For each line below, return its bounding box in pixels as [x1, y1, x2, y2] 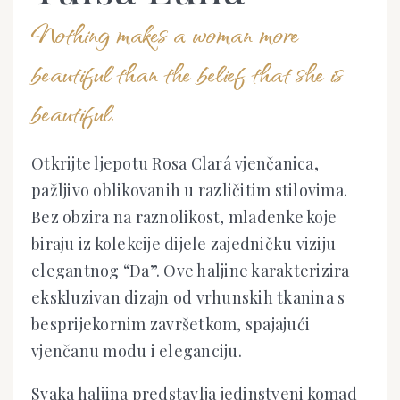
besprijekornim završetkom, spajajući [31, 312, 310, 335]
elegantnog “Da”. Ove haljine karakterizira [31, 259, 350, 281]
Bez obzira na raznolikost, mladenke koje [31, 205, 337, 228]
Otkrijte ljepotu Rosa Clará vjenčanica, [31, 152, 319, 174]
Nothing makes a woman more [31, 14, 299, 52]
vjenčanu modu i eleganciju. [31, 339, 242, 362]
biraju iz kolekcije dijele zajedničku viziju [31, 232, 336, 254]
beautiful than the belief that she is [31, 54, 343, 91]
